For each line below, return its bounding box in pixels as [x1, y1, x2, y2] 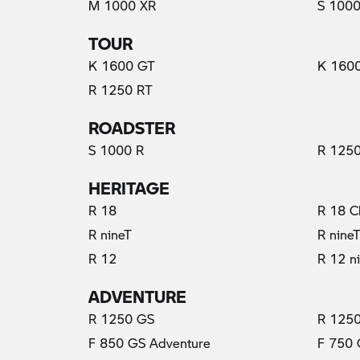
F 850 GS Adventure [88, 333, 211, 352]
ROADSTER [88, 106, 175, 139]
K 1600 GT [88, 55, 155, 75]
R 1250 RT [88, 80, 153, 99]
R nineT [88, 224, 132, 243]
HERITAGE [88, 166, 170, 199]
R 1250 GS [88, 309, 154, 328]
